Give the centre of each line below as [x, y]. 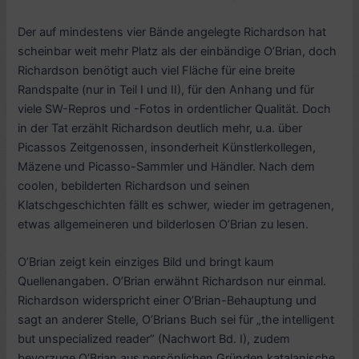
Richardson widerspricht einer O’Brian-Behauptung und [167, 301]
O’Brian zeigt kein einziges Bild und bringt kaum [146, 262]
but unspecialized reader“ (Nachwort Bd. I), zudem [154, 339]
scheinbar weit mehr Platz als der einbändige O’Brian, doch [177, 51]
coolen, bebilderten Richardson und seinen [134, 186]
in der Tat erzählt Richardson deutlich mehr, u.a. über [160, 128]
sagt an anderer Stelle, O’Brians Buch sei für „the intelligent [176, 320]
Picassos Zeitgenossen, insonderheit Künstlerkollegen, [167, 147]
